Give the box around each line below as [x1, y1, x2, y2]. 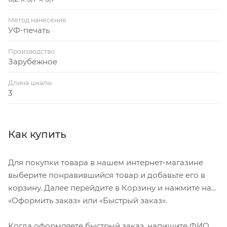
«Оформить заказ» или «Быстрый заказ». [8, 195, 167, 205]
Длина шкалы [8, 79, 52, 87]
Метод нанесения [8, 16, 66, 24]
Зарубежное [8, 56, 57, 66]
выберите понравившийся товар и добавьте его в [8, 170, 205, 180]
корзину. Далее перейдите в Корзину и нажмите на [8, 182, 211, 193]
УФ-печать [8, 25, 50, 35]
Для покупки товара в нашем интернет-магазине [8, 157, 203, 167]
